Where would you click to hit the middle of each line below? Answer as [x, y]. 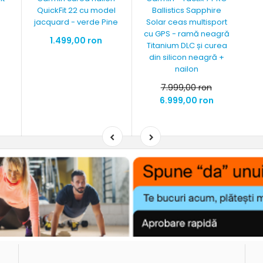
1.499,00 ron [76, 40]
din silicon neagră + [187, 57]
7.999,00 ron [186, 87]
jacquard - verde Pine [76, 22]
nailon [187, 69]
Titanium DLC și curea [187, 45]
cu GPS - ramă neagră [187, 33]
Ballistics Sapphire [187, 10]
